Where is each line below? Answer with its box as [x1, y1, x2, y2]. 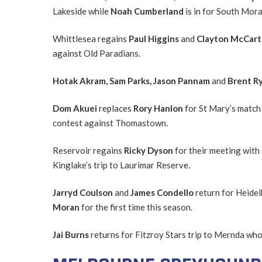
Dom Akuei [52, 102, 99, 113]
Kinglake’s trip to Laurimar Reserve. [52, 159, 190, 170]
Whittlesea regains [52, 33, 129, 44]
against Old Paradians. [52, 47, 140, 58]
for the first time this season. [81, 201, 192, 212]
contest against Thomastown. [52, 117, 168, 128]
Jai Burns [52, 229, 91, 240]
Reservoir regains [52, 144, 124, 156]
